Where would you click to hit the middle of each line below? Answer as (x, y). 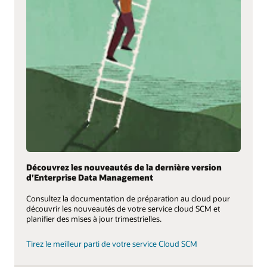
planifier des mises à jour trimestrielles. (94, 218)
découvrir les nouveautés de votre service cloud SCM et (123, 208)
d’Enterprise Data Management (90, 177)
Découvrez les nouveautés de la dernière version (124, 167)
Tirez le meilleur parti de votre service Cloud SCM (112, 244)
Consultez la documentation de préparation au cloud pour (128, 198)
